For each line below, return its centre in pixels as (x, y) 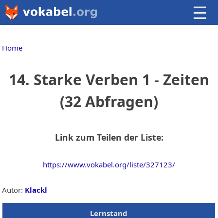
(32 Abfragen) (109, 102)
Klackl (36, 190)
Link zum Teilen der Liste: (109, 137)
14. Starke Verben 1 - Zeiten (109, 80)
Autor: (14, 190)
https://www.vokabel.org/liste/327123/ (109, 165)
